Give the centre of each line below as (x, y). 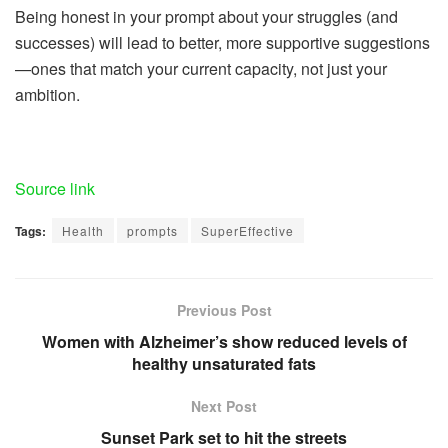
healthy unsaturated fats (224, 363)
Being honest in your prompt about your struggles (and (206, 16)
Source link (55, 188)
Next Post (224, 405)
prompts (152, 230)
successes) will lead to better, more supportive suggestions (222, 42)
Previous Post (224, 309)
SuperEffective (247, 230)
